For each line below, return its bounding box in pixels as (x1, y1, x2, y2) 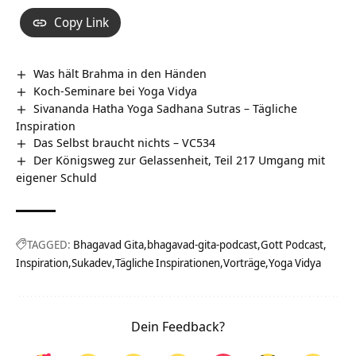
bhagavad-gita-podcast (147, 236, 257, 252)
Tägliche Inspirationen (115, 254, 220, 270)
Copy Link (54, 14, 109, 31)
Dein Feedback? (131, 316, 225, 335)
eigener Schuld (16, 168, 97, 185)
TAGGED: (27, 236, 71, 252)
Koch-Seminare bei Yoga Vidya (33, 82, 198, 99)
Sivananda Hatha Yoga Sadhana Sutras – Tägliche (33, 99, 298, 116)
